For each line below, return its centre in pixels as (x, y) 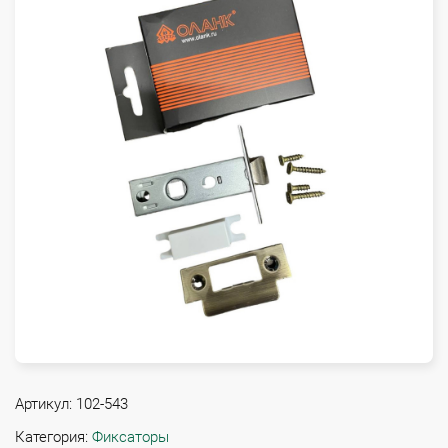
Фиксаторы (130, 437)
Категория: (51, 437)
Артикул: (43, 404)
